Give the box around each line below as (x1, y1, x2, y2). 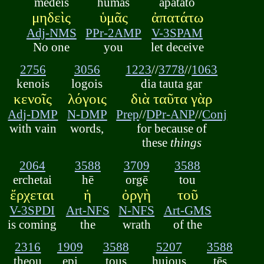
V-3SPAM (151, 25, 203, 39)
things (170, 136, 202, 150)
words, (70, 121, 104, 136)
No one (33, 39, 70, 54)
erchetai (12, 172, 52, 186)
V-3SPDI (9, 203, 55, 217)
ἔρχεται (10, 186, 55, 203)
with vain (9, 121, 57, 136)
